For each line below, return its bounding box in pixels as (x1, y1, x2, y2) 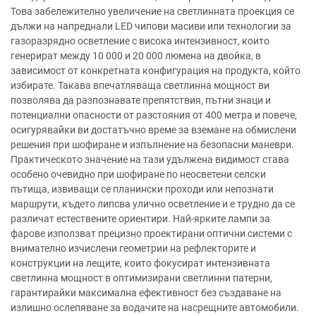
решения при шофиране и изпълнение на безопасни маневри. (11, 139, 294, 150)
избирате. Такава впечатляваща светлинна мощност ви (11, 80, 269, 91)
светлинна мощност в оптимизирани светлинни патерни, (11, 272, 272, 284)
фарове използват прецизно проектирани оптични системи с (11, 228, 292, 239)
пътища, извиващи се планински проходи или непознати (11, 183, 274, 195)
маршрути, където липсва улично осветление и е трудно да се (11, 198, 295, 209)
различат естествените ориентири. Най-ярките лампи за (11, 213, 270, 224)
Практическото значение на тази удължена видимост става (11, 154, 289, 165)
